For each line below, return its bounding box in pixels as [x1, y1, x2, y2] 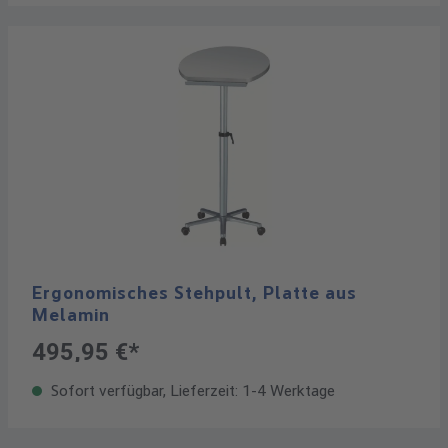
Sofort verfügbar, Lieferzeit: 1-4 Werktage [47, 381, 335, 400]
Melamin [32, 304, 110, 325]
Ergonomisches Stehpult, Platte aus [32, 282, 357, 303]
